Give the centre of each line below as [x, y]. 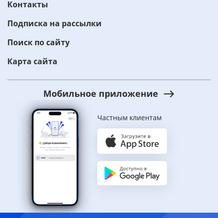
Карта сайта [32, 62]
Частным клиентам [129, 118]
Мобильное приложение [101, 94]
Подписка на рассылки [54, 24]
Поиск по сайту [38, 43]
